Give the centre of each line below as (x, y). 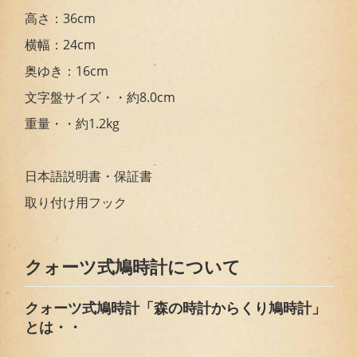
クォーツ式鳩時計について (133, 267)
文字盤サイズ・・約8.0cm (100, 97)
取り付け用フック (76, 202)
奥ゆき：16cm (67, 71)
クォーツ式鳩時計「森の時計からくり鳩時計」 (176, 308)
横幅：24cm (61, 44)
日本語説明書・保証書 (89, 176)
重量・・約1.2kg (73, 123)
